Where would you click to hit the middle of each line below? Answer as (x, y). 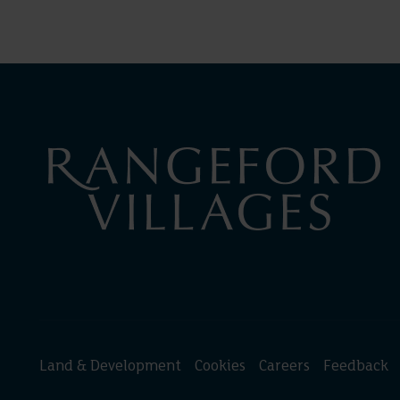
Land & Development (110, 367)
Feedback (356, 367)
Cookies (220, 367)
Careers (284, 367)
